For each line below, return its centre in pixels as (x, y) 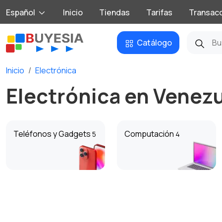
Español (21, 12)
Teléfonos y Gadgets (53, 134)
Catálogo (154, 43)
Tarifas (159, 12)
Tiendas (114, 12)
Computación (150, 134)
